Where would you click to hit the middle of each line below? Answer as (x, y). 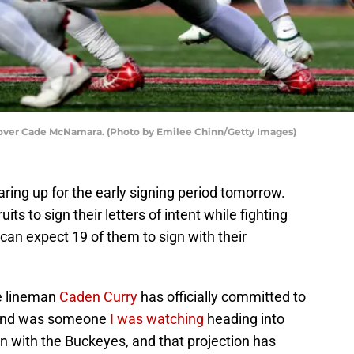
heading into (244, 319)
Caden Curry (98, 297)
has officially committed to (222, 297)
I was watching (157, 319)
